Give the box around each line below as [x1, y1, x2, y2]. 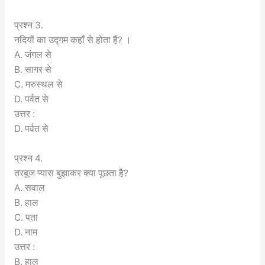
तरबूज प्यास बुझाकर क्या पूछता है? [14, 167, 128, 179]
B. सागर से [14, 64, 51, 76]
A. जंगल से [14, 49, 51, 61]
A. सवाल [14, 182, 45, 194]
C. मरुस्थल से [14, 79, 63, 91]
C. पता [14, 212, 38, 224]
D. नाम [14, 227, 37, 238]
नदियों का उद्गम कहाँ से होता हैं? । [14, 34, 131, 46]
